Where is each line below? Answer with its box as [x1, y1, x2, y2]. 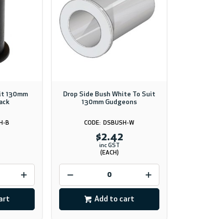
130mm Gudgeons [82, 99, 137, 106]
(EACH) [100, 150, 119, 156]
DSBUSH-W [103, 120, 135, 126]
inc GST [99, 143, 120, 149]
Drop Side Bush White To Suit [63, 91, 156, 98]
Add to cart [94, 195, 135, 203]
